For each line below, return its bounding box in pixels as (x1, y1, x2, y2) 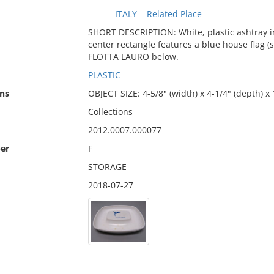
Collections (87, 106, 133, 117)
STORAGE (87, 161, 127, 172)
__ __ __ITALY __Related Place (87, 8, 202, 20)
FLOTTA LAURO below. (87, 51, 179, 62)
